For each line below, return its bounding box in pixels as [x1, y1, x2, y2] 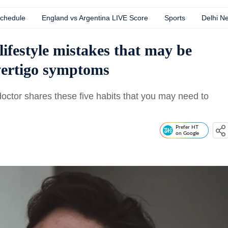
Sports [164, 14, 185, 22]
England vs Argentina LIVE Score [42, 14, 148, 22]
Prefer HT [176, 125, 198, 130]
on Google [176, 131, 199, 136]
